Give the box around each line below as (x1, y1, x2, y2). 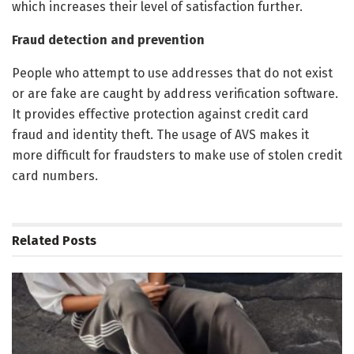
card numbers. (12, 168, 98, 184)
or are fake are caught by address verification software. (12, 86, 338, 102)
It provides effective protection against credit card (12, 107, 309, 122)
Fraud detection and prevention (12, 32, 205, 48)
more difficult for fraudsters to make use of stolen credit (12, 148, 342, 164)
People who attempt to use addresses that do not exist (12, 66, 333, 81)
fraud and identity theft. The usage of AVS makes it (12, 127, 309, 143)
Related (12, 233, 59, 249)
